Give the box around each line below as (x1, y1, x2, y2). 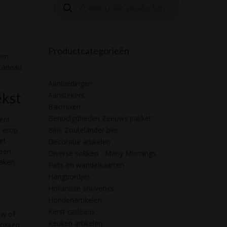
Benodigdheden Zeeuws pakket (48, 113, 152, 124)
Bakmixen (48, 102, 81, 112)
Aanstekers (48, 90, 85, 100)
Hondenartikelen (48, 195, 102, 205)
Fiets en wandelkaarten (48, 160, 124, 170)
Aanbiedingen (48, 79, 92, 89)
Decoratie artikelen (48, 137, 110, 147)
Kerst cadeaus (48, 207, 95, 217)
